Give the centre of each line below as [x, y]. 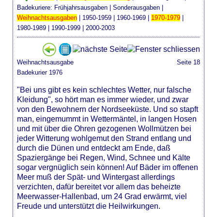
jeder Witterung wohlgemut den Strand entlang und [104, 138]
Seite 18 [188, 62]
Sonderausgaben [137, 7]
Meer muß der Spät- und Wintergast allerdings [96, 177]
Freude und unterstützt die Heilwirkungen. [89, 206]
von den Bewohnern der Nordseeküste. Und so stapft [108, 109]
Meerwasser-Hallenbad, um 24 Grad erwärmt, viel [102, 196]
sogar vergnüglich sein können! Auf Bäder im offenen [108, 167]
